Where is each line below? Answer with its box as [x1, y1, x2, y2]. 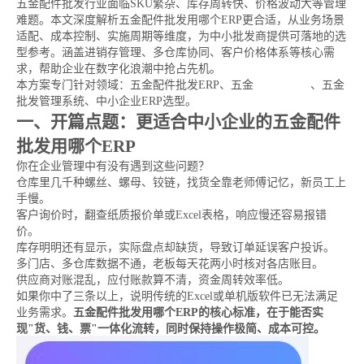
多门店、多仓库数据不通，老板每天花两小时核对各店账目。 [16, 258, 323, 270]
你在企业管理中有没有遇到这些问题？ [16, 160, 210, 172]
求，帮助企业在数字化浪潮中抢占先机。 [16, 63, 221, 75]
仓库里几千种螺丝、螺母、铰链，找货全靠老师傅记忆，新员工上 [16, 176, 346, 188]
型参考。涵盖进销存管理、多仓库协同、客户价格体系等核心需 [16, 46, 335, 58]
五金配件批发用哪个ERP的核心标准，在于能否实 [73, 306, 323, 318]
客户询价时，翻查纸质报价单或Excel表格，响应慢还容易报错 [16, 209, 327, 221]
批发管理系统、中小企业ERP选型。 [16, 95, 197, 107]
